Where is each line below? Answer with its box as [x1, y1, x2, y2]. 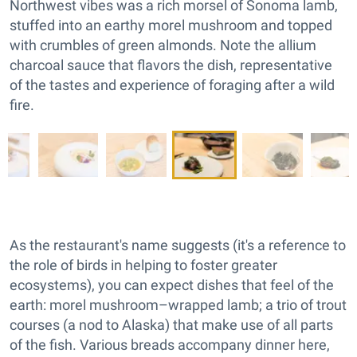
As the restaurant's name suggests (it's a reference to [10, 237, 346, 254]
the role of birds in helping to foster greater [10, 257, 277, 274]
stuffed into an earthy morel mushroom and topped [10, 17, 332, 34]
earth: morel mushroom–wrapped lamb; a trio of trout [10, 296, 347, 314]
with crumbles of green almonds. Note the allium [10, 37, 316, 54]
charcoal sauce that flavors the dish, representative [10, 57, 332, 74]
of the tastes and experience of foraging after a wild [10, 76, 335, 94]
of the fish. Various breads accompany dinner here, [10, 336, 330, 354]
